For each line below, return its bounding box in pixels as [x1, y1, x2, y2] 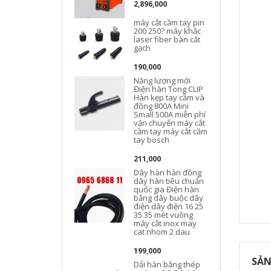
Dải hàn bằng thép [134, 259, 201, 270]
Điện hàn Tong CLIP [134, 83, 204, 94]
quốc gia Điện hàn [134, 184, 200, 195]
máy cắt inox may [134, 218, 197, 229]
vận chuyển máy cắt [134, 117, 206, 128]
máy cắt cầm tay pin [134, 17, 205, 28]
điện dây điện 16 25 [134, 201, 204, 212]
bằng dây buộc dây [134, 192, 204, 203]
